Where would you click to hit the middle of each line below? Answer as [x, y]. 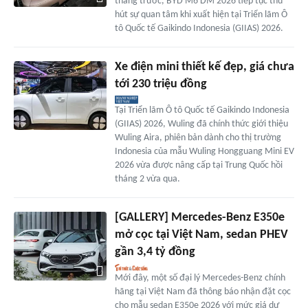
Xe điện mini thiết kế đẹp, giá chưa [204, 67]
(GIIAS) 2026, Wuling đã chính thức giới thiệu [201, 124]
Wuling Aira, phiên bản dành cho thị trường [198, 137]
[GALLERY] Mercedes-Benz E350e [199, 217]
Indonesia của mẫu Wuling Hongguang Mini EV [204, 151]
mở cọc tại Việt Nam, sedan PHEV [201, 234]
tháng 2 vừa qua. [147, 179]
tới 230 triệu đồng [161, 84]
